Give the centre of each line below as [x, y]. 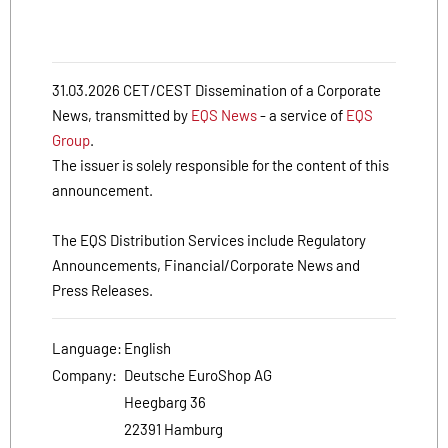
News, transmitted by [121, 114]
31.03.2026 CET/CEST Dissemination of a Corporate [216, 89]
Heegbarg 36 [165, 401]
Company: [84, 374]
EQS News [224, 114]
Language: [87, 347]
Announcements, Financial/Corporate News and [206, 264]
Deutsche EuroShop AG [198, 374]
